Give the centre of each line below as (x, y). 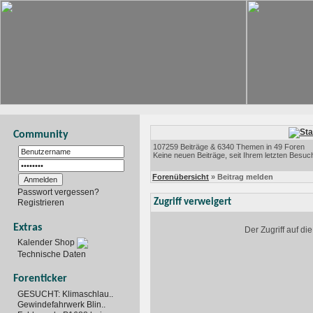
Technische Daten (52, 254)
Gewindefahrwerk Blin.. (61, 305)
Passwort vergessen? (58, 192)
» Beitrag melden (241, 177)
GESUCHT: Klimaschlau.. (65, 294)
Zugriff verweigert (192, 202)
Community (41, 135)
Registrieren (41, 202)
